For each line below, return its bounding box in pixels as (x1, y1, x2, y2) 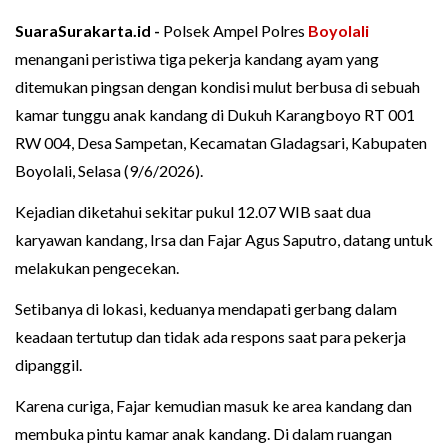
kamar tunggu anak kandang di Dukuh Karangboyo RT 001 (15, 105, 415, 125)
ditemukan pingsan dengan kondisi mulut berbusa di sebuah (15, 77, 420, 97)
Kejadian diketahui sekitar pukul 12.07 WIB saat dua (15, 202, 371, 222)
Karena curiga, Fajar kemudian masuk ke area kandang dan (15, 396, 412, 416)
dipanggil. (15, 355, 82, 375)
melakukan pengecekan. (15, 258, 179, 278)
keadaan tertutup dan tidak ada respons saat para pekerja (15, 327, 406, 347)
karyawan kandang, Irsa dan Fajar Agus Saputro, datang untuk (15, 230, 433, 250)
